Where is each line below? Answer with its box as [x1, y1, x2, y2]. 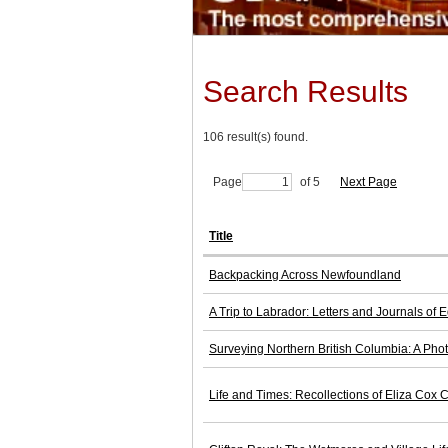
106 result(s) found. [203, 130, 308, 145]
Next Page [340, 175, 397, 190]
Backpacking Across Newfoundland [209, 268, 401, 283]
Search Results [203, 75, 408, 109]
